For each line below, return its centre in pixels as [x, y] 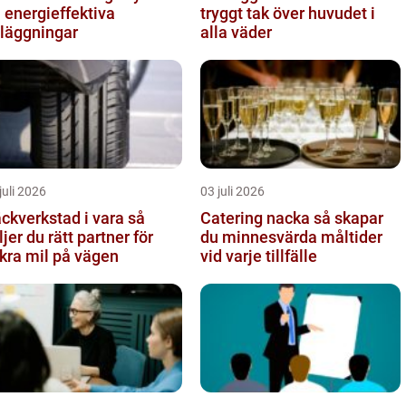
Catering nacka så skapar [257, 218]
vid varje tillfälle [259, 256]
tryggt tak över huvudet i [288, 13]
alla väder [236, 32]
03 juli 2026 [232, 191]
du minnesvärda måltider [291, 237]
